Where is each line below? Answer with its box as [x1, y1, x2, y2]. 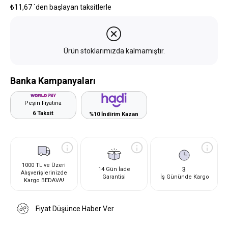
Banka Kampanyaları [10, 75, 96, 87]
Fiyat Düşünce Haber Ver [36, 205, 114, 213]
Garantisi [102, 173, 126, 180]
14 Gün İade [98, 165, 130, 173]
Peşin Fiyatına [24, 100, 62, 107]
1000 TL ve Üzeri [22, 162, 66, 169]
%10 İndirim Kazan [89, 111, 139, 118]
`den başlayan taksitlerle [34, 3, 111, 11]
